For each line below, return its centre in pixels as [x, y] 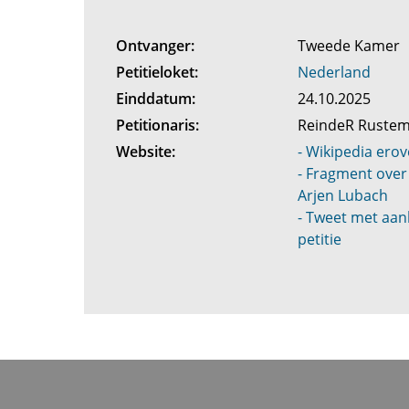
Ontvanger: [155, 46]
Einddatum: [155, 99]
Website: [145, 152]
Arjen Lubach [343, 195]
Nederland [335, 72]
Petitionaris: [157, 125]
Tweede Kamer [351, 46]
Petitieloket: [157, 72]
